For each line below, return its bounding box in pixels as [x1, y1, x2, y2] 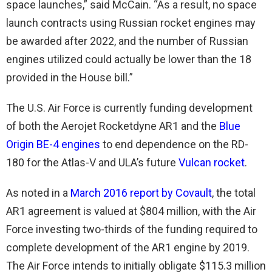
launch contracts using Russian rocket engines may [6, 16, 256, 29]
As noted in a [6, 186, 70, 199]
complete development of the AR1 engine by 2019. [6, 240, 250, 254]
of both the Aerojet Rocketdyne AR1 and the [6, 119, 219, 132]
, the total [212, 186, 256, 199]
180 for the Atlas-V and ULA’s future [6, 155, 178, 169]
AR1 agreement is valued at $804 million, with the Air [6, 204, 256, 217]
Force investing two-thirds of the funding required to [6, 222, 257, 236]
